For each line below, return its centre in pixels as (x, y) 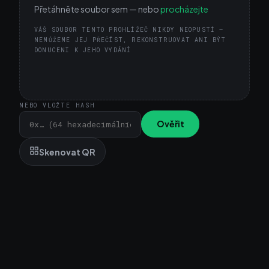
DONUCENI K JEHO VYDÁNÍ (83, 50)
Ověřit (170, 124)
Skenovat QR (67, 152)
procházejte (184, 9)
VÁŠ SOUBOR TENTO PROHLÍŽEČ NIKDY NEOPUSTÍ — (129, 29)
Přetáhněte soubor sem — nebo (97, 9)
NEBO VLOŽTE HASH (57, 105)
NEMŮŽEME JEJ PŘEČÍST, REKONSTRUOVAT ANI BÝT (130, 40)
